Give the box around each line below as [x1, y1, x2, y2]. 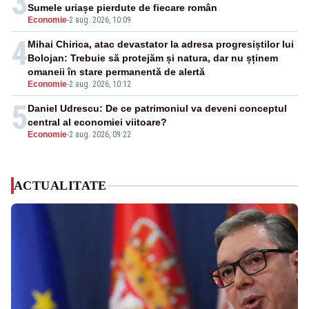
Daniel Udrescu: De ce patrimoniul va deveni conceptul [28, 103, 287, 114]
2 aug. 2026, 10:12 [69, 79, 131, 90]
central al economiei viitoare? [28, 117, 167, 128]
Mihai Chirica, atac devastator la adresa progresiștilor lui [28, 39, 294, 50]
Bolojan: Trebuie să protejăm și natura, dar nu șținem [28, 52, 278, 64]
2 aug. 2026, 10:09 [69, 15, 131, 26]
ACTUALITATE [14, 179, 107, 193]
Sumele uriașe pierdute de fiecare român [28, 2, 217, 14]
